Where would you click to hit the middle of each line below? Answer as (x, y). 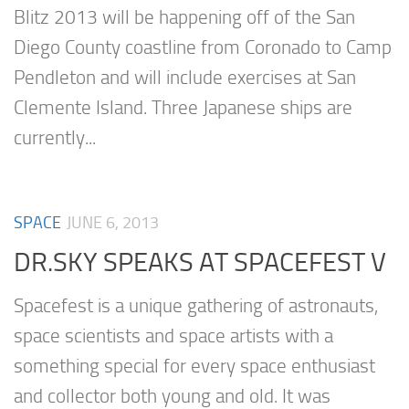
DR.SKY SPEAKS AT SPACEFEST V (200, 262)
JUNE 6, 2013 (113, 223)
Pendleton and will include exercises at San (185, 78)
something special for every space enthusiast (194, 366)
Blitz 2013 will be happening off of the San (184, 18)
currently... (55, 138)
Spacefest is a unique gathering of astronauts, (196, 305)
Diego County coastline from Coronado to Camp (203, 48)
